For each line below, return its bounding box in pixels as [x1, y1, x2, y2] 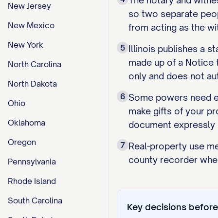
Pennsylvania [8, 157, 56, 166]
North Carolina [8, 59, 61, 69]
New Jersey [8, 1, 51, 11]
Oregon [8, 137, 36, 147]
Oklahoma [8, 118, 45, 127]
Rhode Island [8, 176, 56, 186]
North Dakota [8, 79, 57, 89]
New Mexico [8, 20, 54, 30]
